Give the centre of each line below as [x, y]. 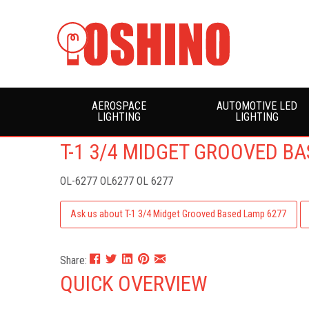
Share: [75, 260]
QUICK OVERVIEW [134, 283]
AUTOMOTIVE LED [257, 106]
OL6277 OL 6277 [137, 181]
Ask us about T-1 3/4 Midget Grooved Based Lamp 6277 [179, 214]
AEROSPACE [119, 106]
